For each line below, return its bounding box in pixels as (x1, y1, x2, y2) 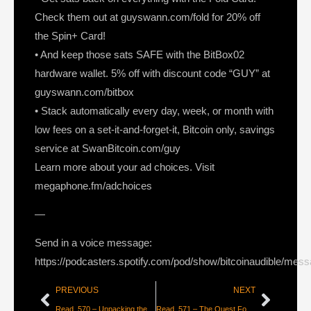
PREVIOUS (56, 285, 99, 295)
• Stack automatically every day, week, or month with (35, 104, 274, 117)
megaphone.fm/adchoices (35, 179, 152, 192)
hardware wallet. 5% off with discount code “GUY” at (35, 67, 270, 79)
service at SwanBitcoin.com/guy (35, 142, 180, 154)
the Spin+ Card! (35, 29, 106, 42)
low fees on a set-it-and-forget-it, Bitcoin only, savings (35, 123, 275, 135)
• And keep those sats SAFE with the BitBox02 (35, 48, 244, 60)
